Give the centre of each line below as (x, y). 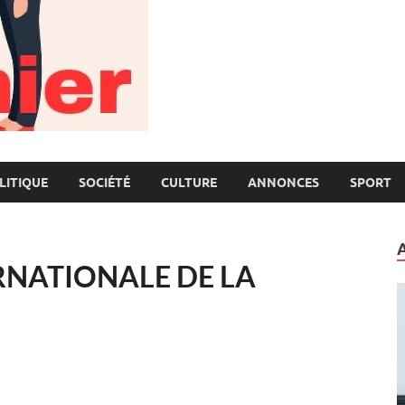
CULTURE (189, 182)
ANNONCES (283, 182)
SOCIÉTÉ (104, 182)
